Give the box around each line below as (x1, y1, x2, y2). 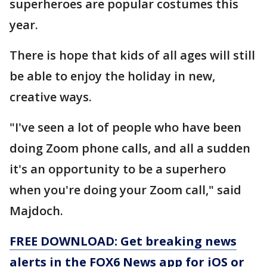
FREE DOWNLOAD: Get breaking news (10, 232, 237, 249)
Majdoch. (10, 202, 63, 219)
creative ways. (10, 88, 92, 105)
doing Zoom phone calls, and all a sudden (10, 139, 250, 156)
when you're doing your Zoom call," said (10, 181, 241, 198)
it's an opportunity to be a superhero (10, 160, 226, 177)
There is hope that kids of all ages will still (10, 46, 255, 63)
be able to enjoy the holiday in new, (10, 67, 215, 84)
